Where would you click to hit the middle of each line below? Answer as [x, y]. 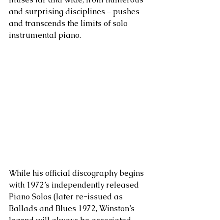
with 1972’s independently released [75, 185]
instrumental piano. [45, 35]
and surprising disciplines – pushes [75, 12]
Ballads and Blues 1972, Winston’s [73, 208]
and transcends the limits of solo [69, 23]
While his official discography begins [77, 173]
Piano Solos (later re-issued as [67, 196]
